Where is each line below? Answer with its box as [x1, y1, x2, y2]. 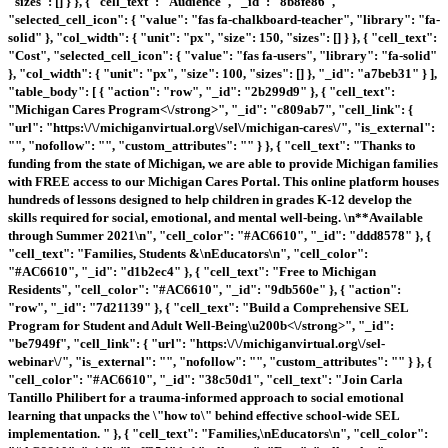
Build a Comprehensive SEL [249, 299, 408, 315]
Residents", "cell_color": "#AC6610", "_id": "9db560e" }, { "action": [8, 281, 401, 297]
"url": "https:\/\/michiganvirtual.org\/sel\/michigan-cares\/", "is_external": [8, 119, 435, 135]
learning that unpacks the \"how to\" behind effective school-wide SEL [8, 407, 399, 423]
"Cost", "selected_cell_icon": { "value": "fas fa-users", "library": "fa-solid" [8, 47, 437, 63]
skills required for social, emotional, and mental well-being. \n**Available [8, 209, 423, 225]
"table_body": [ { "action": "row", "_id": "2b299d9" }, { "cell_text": [8, 83, 395, 99]
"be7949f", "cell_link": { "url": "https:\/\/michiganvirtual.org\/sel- [8, 335, 385, 351]
